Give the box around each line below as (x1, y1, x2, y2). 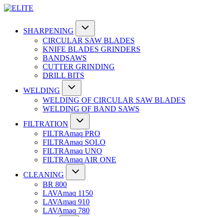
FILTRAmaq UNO (43, 147, 102, 155)
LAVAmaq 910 (43, 198, 90, 206)
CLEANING (23, 170, 64, 179)
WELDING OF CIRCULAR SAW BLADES (43, 96, 186, 104)
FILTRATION (23, 120, 68, 128)
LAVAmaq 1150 (43, 189, 93, 197)
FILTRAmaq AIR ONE (43, 155, 116, 164)
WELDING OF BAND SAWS (43, 105, 139, 113)
